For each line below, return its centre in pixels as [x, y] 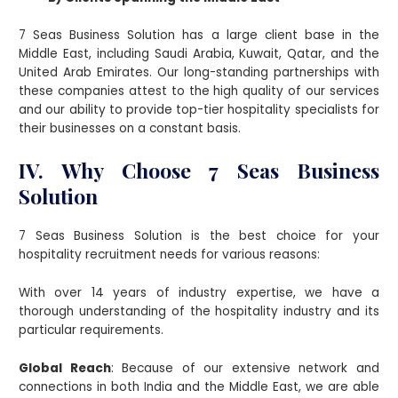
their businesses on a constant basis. [130, 129]
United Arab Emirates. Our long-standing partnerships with [199, 73]
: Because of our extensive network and [245, 369]
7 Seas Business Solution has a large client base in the [199, 36]
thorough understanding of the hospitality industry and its [199, 312]
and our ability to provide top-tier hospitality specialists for [199, 110]
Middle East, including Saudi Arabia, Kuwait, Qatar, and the [199, 54]
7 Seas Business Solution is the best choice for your [199, 236]
